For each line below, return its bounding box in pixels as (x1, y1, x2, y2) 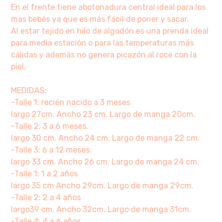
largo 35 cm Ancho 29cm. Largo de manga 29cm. (11, 180, 194, 190)
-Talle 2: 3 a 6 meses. (11, 121, 89, 131)
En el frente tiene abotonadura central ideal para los (11, 2, 206, 12)
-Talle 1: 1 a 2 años (11, 168, 78, 178)
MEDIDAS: (11, 85, 47, 95)
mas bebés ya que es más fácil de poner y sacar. (11, 14, 189, 24)
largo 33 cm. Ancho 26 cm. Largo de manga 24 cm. (11, 157, 200, 166)
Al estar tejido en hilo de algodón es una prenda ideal (11, 26, 209, 36)
